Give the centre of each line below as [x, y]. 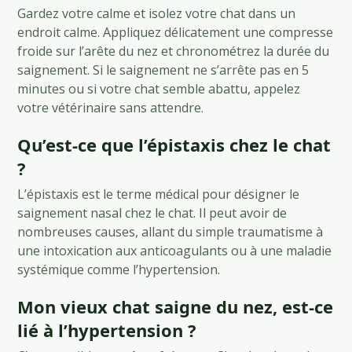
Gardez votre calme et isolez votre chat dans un [157, 13]
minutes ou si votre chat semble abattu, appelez [159, 88]
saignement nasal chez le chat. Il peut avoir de [152, 213]
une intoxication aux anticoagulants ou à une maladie [175, 250]
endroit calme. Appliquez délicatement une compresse [176, 32]
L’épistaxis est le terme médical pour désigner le [159, 194]
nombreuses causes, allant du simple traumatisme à [170, 231]
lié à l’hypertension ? [107, 330]
